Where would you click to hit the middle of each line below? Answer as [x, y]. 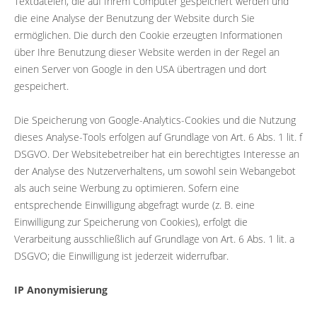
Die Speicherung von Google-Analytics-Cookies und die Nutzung [155, 120]
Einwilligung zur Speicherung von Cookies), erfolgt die [131, 221]
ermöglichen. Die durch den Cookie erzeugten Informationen [148, 35]
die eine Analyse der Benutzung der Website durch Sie [134, 18]
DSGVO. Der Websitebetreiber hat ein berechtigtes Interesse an [157, 154]
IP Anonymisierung [61, 289]
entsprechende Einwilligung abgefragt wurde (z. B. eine [134, 204]
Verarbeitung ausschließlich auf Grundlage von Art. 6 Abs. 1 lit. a [154, 238]
